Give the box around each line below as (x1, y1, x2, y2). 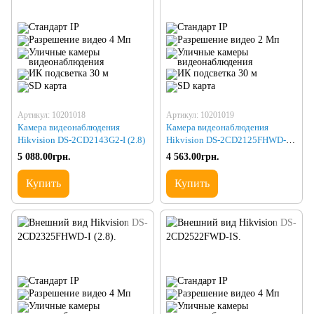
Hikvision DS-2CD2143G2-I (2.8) (18, 134, 145, 145)
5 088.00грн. (18, 151, 71, 162)
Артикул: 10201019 (166, 109, 234, 120)
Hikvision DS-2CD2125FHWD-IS (166, 134, 294, 145)
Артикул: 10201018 (18, 109, 86, 120)
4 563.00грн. (166, 151, 219, 162)
